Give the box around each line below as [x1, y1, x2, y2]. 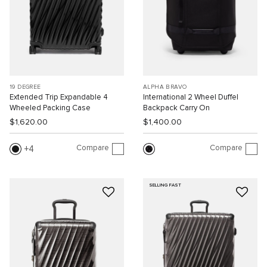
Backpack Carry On [143, 104, 210, 112]
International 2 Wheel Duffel [143, 93, 238, 101]
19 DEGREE [10, 83, 41, 90]
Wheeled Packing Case [10, 104, 91, 112]
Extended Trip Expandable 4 [10, 93, 108, 101]
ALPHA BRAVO [143, 83, 187, 90]
